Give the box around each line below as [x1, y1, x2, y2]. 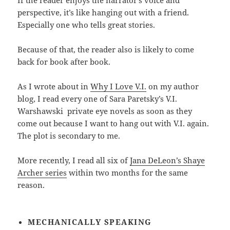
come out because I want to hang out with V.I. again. [17, 118, 209, 129]
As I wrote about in [17, 81, 91, 92]
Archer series [17, 167, 67, 178]
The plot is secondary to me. [17, 130, 121, 141]
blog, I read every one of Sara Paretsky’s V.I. [17, 93, 178, 104]
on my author [146, 81, 199, 92]
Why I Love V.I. [90, 81, 147, 92]
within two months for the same [67, 167, 188, 178]
